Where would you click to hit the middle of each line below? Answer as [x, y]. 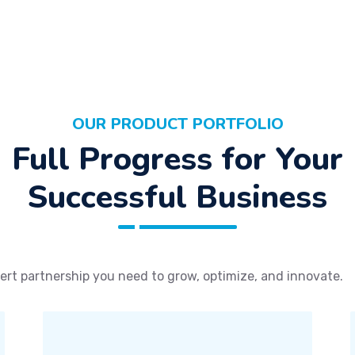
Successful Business [177, 197]
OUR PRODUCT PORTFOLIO [177, 124]
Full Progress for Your [177, 159]
